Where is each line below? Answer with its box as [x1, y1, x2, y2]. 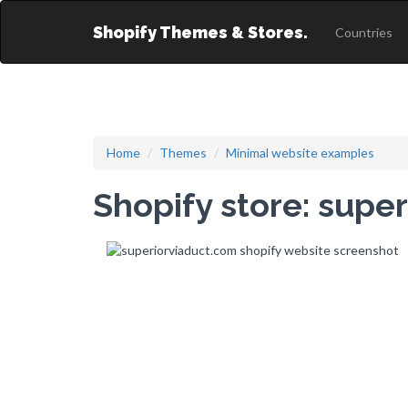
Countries [335, 25, 393, 40]
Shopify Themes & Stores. [93, 23, 308, 42]
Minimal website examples [226, 145, 374, 160]
